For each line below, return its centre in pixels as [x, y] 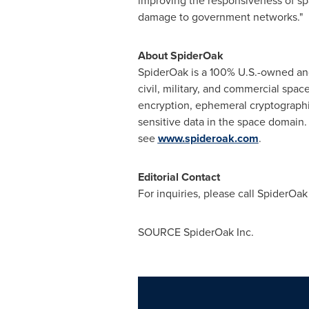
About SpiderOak [180, 56]
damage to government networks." [220, 17]
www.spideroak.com [208, 138]
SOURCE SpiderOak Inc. [196, 232]
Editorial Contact [179, 177]
